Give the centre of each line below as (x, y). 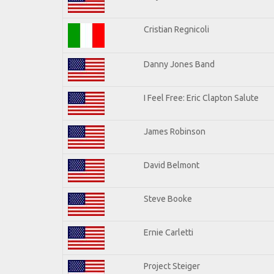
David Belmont (172, 165)
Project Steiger (172, 266)
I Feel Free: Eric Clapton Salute (201, 98)
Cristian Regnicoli (176, 29)
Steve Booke (168, 198)
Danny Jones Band (179, 64)
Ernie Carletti (168, 232)
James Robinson (175, 131)
